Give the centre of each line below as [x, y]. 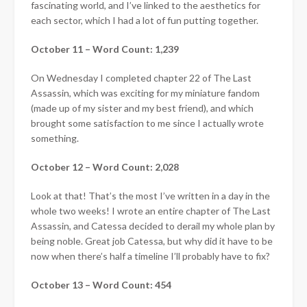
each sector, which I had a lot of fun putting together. [145, 20]
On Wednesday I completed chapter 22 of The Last [141, 77]
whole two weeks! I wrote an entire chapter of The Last [151, 210]
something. [55, 138]
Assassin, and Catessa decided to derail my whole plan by [153, 225]
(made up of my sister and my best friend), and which [142, 108]
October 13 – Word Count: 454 [101, 284]
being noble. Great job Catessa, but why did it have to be [152, 241]
